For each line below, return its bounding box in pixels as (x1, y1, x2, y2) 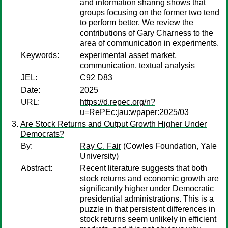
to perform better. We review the (80, 18, 193, 27)
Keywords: (21, 51, 59, 60)
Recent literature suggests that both (80, 164, 207, 173)
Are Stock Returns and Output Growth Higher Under (20, 120, 207, 128)
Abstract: (21, 164, 52, 173)
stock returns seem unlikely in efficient (80, 215, 216, 223)
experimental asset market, (80, 51, 177, 60)
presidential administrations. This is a (80, 194, 214, 203)
